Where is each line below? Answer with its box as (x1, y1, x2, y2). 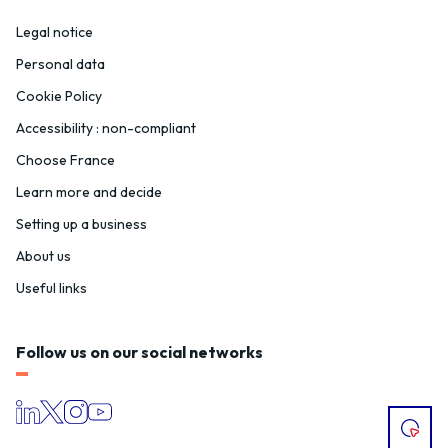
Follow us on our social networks (16, 342, 263, 363)
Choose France (16, 151, 115, 170)
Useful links (16, 279, 87, 298)
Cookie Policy (16, 87, 102, 106)
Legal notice (16, 23, 93, 42)
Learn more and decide (16, 183, 162, 202)
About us (16, 247, 71, 266)
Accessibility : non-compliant (16, 119, 196, 138)
